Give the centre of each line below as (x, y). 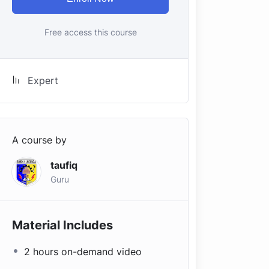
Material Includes (63, 225)
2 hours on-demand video (83, 252)
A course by (40, 140)
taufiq (64, 165)
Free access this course (90, 32)
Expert (43, 80)
